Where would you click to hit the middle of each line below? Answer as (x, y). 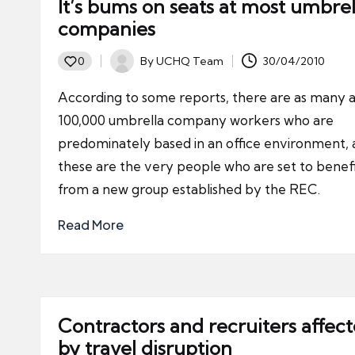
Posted (128, 69)
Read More (91, 225)
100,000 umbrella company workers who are (196, 120)
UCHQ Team (190, 61)
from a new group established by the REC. (189, 189)
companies (107, 29)
